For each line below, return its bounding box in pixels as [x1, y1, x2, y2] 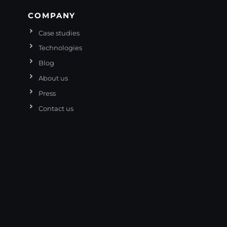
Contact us [39, 104, 74, 112]
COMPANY [28, 10, 76, 20]
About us [39, 74, 68, 83]
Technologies [39, 44, 83, 52]
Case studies [39, 29, 80, 37]
